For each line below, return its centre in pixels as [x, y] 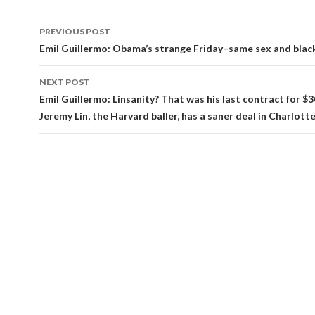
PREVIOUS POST [75, 31]
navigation [83, 51]
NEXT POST [65, 82]
